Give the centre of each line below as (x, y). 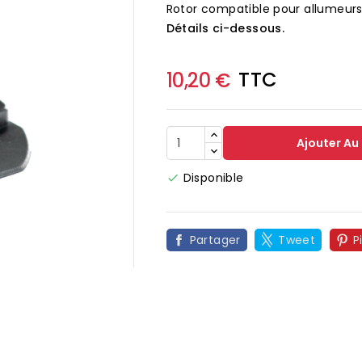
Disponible (213, 178)
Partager (215, 240)
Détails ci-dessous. (225, 28)
